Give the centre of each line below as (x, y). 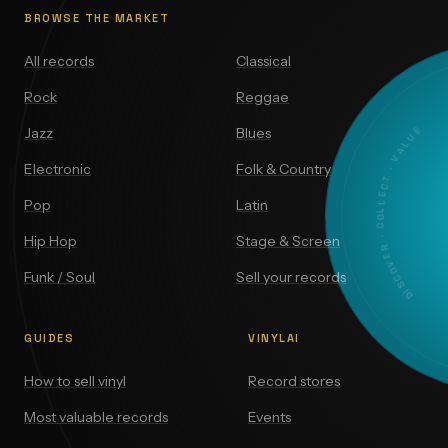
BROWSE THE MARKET (97, 18)
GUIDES (49, 338)
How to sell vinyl (75, 381)
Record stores (294, 381)
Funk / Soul (59, 277)
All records (59, 61)
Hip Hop (50, 241)
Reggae (262, 97)
